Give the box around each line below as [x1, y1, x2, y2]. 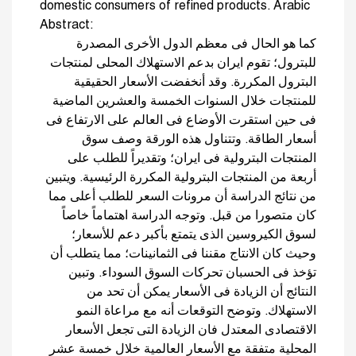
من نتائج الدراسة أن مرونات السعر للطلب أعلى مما [48, 191, 316, 203]
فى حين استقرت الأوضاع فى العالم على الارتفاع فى [46, 114, 316, 126]
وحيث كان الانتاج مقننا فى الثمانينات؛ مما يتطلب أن [50, 248, 316, 260]
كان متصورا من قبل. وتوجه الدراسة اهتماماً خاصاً [62, 210, 316, 222]
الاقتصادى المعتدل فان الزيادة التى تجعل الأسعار [66, 324, 316, 336]
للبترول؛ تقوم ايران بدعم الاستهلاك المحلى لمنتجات [50, 57, 316, 69]
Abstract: [40, 19, 94, 31]
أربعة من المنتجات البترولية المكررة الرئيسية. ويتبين [45, 172, 316, 184]
